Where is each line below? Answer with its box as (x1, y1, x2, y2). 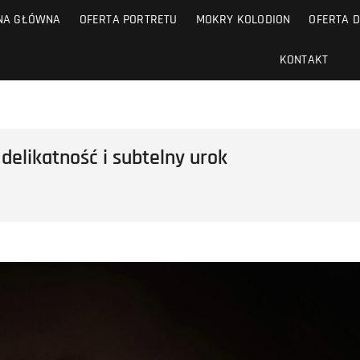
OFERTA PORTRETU (79, 11, 178, 28)
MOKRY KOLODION (195, 11, 291, 28)
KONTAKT (279, 51, 329, 68)
